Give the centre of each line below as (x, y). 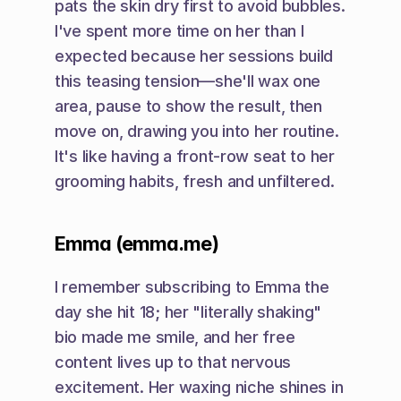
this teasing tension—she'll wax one (188, 81)
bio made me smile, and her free (175, 337)
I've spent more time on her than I (179, 31)
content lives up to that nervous (173, 362)
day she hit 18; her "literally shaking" (188, 312)
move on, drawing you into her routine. (197, 131)
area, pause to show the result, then (188, 106)
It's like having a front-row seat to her (195, 156)
